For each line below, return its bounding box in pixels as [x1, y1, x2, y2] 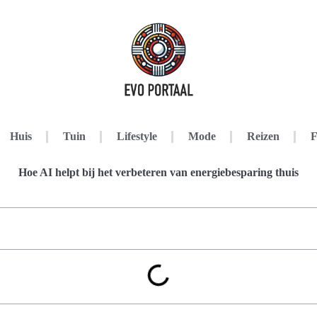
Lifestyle [116, 130, 157, 142]
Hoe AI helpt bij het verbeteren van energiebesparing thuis [18, 166, 299, 178]
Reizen [246, 130, 279, 142]
